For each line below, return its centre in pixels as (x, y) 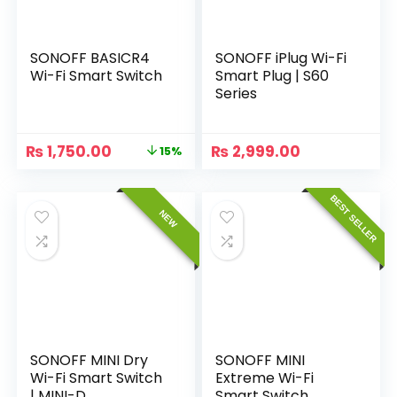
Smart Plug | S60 (272, 76)
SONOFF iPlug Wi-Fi (281, 58)
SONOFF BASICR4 (90, 58)
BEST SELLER (353, 219)
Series (237, 93)
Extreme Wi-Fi (265, 378)
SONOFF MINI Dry (90, 360)
